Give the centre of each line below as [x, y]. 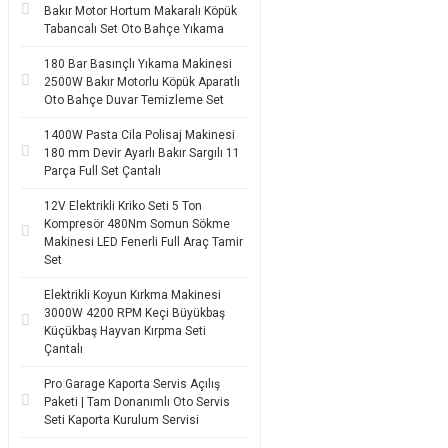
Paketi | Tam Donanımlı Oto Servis [137, 402]
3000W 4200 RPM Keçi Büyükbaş [134, 313]
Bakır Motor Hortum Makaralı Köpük [140, 11]
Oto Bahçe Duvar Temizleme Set [134, 100]
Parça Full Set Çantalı [102, 171]
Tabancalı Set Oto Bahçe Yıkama [134, 29]
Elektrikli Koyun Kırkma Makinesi [132, 295]
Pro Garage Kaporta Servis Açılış [132, 384]
